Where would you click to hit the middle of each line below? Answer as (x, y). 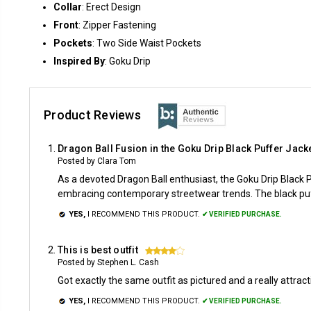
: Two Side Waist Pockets (147, 43)
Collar (68, 7)
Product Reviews (94, 115)
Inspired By (79, 61)
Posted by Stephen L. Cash (108, 262)
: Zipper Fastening (117, 25)
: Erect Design (111, 7)
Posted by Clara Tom (97, 161)
